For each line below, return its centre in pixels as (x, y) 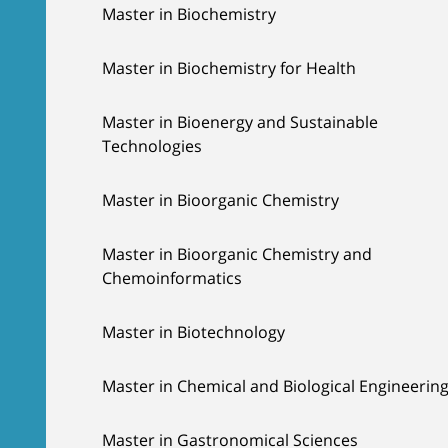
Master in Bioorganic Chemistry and (237, 254)
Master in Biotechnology (193, 332)
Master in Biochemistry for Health (229, 68)
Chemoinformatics (172, 278)
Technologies (152, 146)
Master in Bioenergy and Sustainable (240, 122)
